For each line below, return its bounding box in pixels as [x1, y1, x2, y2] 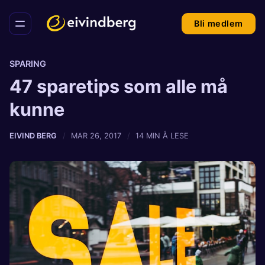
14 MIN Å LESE [135, 131, 189, 141]
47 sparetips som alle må [9, 75, 228, 98]
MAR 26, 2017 [71, 131, 122, 141]
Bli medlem [194, 18, 243, 28]
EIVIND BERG [9, 131, 57, 141]
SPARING [9, 59, 46, 69]
